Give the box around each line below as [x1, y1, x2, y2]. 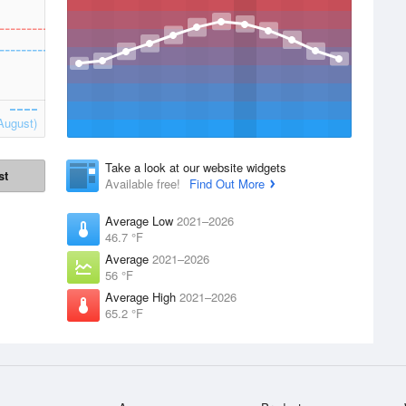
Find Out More [189, 175, 265, 192]
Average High [105, 288, 179, 305]
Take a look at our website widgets [105, 159, 286, 176]
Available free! [105, 175, 184, 192]
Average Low [105, 212, 177, 229]
